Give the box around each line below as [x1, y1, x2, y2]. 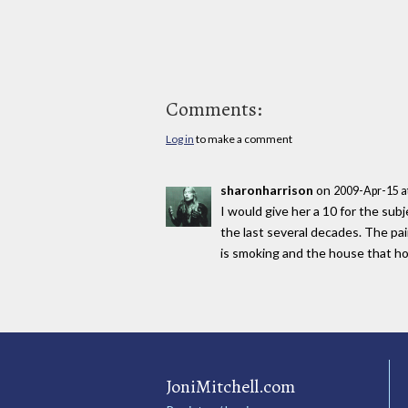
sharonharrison [220, 181, 313, 198]
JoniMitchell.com [166, 373, 295, 399]
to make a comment [194, 132, 292, 147]
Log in [166, 132, 194, 147]
